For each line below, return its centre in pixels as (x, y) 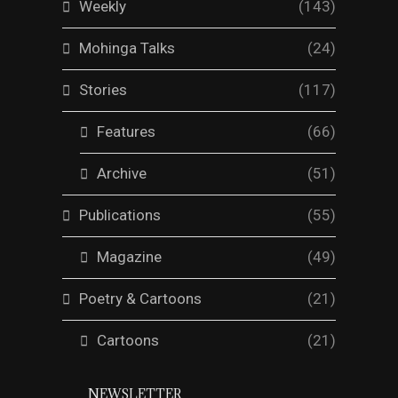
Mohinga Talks (127, 48)
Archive (122, 174)
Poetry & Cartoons (140, 299)
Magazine (129, 257)
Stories (103, 90)
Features (126, 132)
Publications (120, 215)
